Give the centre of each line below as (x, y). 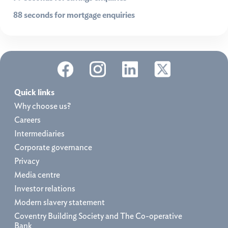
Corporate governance (53, 147)
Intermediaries (39, 133)
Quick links (34, 92)
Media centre (37, 175)
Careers (27, 120)
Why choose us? (42, 106)
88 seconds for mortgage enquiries (74, 15)
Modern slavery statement (60, 202)
